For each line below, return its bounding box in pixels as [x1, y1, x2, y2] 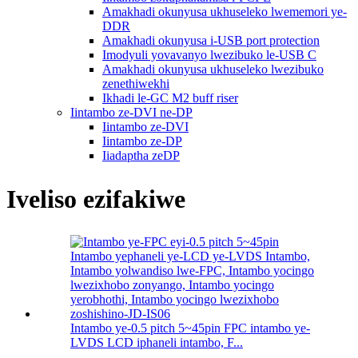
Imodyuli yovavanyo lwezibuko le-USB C [102, 48, 316, 62]
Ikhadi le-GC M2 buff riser [102, 91, 238, 105]
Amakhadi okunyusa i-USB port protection [102, 34, 320, 48]
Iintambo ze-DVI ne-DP [70, 105, 193, 120]
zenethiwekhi [102, 77, 169, 91]
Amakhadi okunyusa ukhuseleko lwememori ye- [102, 5, 347, 19]
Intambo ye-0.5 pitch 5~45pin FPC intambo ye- [70, 321, 310, 336]
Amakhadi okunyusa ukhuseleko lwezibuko [102, 62, 324, 77]
